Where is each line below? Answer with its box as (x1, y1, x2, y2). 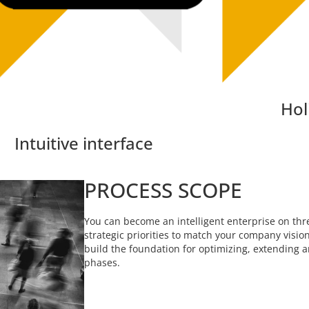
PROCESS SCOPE (84, 175, 242, 204)
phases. (84, 255, 120, 269)
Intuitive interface (14, 131, 154, 154)
